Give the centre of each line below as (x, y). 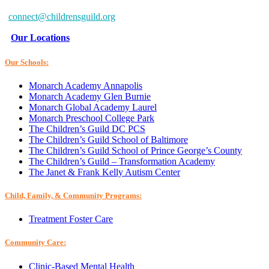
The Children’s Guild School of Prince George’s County (135, 150)
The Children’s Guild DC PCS (87, 128)
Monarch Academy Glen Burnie (90, 96)
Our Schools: (27, 62)
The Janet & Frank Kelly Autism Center (104, 172)
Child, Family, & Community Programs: (73, 196)
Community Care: (35, 243)
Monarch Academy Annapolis (86, 85)
